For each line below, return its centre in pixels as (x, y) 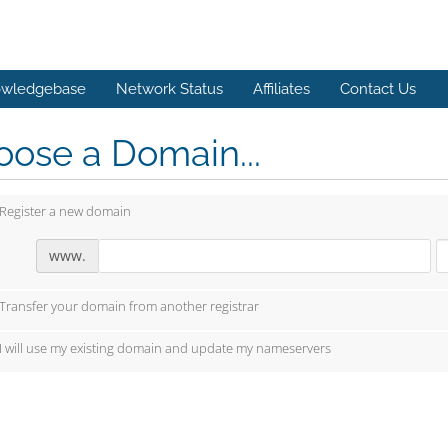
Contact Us (378, 89)
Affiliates (281, 89)
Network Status (169, 89)
